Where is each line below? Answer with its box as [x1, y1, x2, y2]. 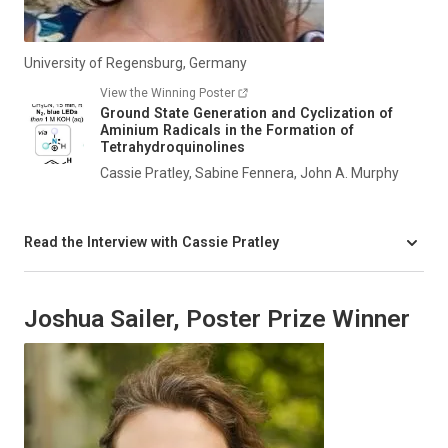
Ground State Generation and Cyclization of [100, 104, 393, 121]
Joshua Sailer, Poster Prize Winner [24, 303, 410, 333]
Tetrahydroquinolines [100, 138, 245, 155]
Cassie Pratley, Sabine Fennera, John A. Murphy [100, 164, 399, 181]
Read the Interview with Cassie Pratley [24, 234, 279, 251]
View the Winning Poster [100, 85, 235, 100]
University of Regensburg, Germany [24, 54, 247, 71]
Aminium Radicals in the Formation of [100, 121, 354, 138]
